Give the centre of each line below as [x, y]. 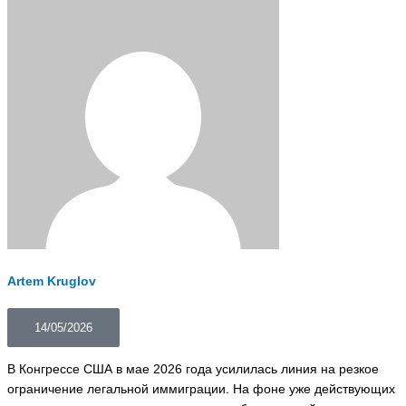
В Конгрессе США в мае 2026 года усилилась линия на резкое [193, 369]
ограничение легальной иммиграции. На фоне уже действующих [201, 389]
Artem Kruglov [52, 281]
